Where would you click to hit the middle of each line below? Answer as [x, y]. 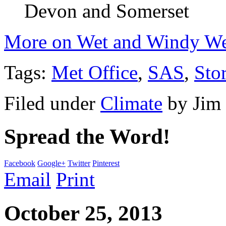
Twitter [79, 163]
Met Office [95, 72]
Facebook [20, 163]
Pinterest [106, 163]
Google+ [51, 163]
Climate [131, 103]
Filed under [52, 103]
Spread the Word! [87, 137]
